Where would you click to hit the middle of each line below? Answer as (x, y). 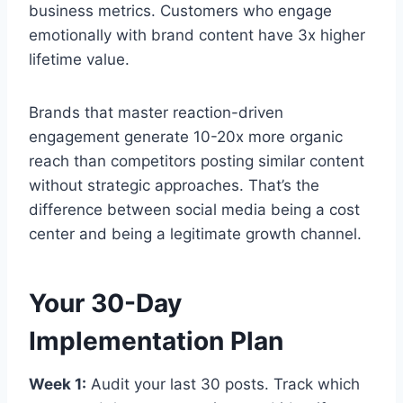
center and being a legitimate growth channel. (195, 233)
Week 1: (58, 384)
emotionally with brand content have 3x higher (197, 35)
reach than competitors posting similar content (197, 161)
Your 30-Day (105, 303)
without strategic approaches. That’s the (174, 185)
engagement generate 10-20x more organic (186, 136)
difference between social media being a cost (194, 209)
